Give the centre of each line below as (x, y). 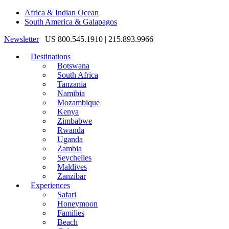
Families (71, 213)
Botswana (73, 66)
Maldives (72, 167)
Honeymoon (77, 204)
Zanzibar (72, 176)
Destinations (51, 56)
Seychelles (74, 158)
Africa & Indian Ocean (62, 13)
